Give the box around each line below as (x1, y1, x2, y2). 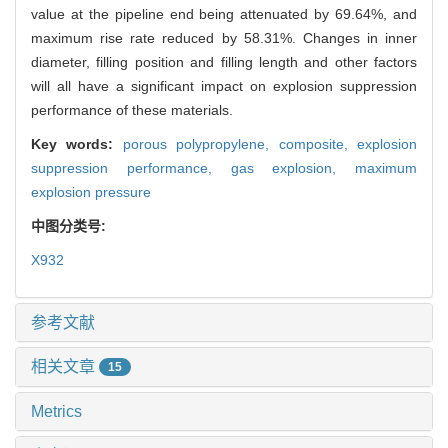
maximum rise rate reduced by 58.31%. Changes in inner (31, 29, 417, 46)
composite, (278, 135, 358, 152)
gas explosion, (230, 159, 355, 176)
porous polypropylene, (122, 135, 279, 152)
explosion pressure (31, 183, 151, 200)
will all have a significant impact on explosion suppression (31, 77, 417, 94)
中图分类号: (31, 217, 110, 234)
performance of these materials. (31, 101, 233, 118)
